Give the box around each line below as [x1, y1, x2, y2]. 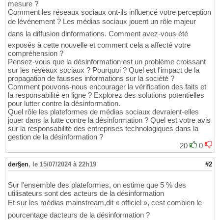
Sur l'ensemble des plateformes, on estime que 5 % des [8, 181, 186, 190]
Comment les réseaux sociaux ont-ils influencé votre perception [8, 8, 211, 17]
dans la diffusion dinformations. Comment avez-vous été [8, 29, 188, 38]
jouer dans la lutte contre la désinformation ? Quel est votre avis [8, 116, 211, 125]
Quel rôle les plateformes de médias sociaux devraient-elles [8, 108, 199, 116]
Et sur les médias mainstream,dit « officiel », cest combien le [8, 198, 202, 207]
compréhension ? [8, 49, 63, 58]
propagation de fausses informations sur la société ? [8, 74, 174, 83]
